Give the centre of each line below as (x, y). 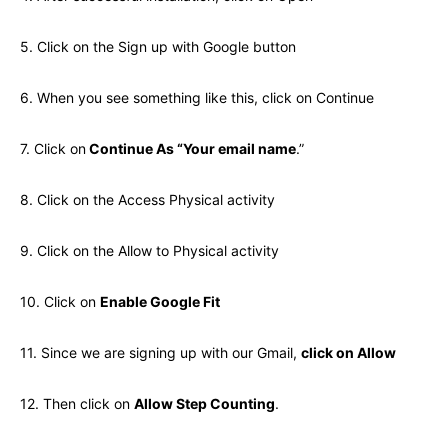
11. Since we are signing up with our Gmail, (160, 353)
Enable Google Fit (160, 302)
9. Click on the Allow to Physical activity (149, 251)
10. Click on (60, 302)
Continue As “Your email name (191, 149)
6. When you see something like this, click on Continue (197, 98)
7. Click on (53, 149)
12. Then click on (77, 404)
